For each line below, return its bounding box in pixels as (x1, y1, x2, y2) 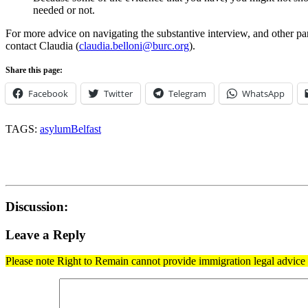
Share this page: (5, 65, 63, 76)
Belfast (71, 123, 101, 135)
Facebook (28, 87, 68, 100)
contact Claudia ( (5, 40, 79, 52)
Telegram (168, 87, 206, 100)
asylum (40, 123, 71, 135)
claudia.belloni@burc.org (79, 40, 189, 52)
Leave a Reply (5, 227, 86, 242)
